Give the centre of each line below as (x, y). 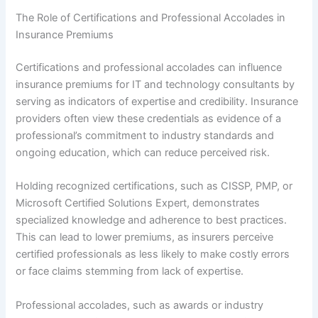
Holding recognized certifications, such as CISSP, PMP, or (154, 186)
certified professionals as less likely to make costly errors (153, 254)
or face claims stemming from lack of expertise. (130, 272)
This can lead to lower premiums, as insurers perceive (145, 237)
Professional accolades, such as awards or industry (140, 305)
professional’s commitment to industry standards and (145, 136)
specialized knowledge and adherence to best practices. (152, 220)
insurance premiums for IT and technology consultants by (155, 85)
